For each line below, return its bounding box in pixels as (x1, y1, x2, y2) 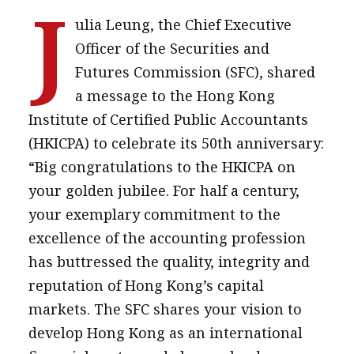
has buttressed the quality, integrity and (28, 251, 310, 271)
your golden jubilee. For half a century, (28, 180, 299, 200)
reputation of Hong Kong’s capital (28, 275, 264, 295)
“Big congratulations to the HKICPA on (28, 156, 296, 176)
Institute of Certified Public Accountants (28, 109, 308, 129)
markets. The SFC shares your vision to (28, 299, 302, 318)
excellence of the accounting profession (28, 228, 306, 247)
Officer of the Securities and (74, 38, 269, 58)
